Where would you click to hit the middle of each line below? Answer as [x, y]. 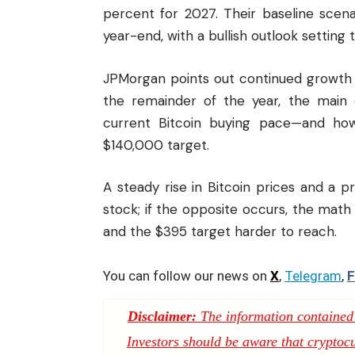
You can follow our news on [187, 275]
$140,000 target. [156, 145]
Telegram [313, 275]
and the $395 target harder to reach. [220, 232]
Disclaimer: [162, 316]
